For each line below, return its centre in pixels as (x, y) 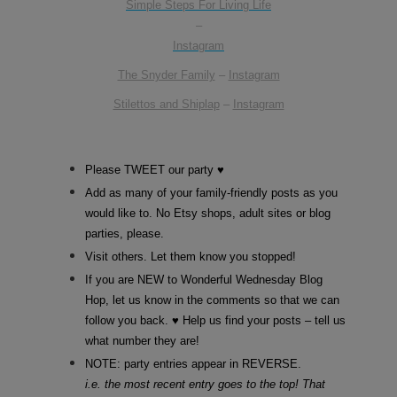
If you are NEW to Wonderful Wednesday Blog (204, 279)
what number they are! (142, 340)
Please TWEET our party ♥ (155, 169)
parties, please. (125, 233)
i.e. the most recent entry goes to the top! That (205, 384)
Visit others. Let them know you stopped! (191, 256)
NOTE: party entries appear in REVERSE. (193, 363)
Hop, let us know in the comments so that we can (212, 300)
